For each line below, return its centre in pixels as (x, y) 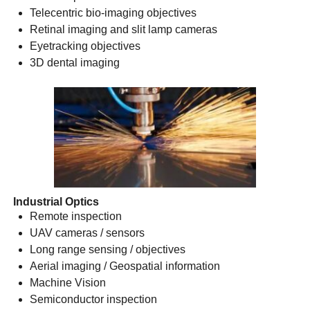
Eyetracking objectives (85, 46)
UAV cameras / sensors (87, 232)
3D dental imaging (74, 63)
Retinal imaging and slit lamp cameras (123, 30)
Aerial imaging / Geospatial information (125, 266)
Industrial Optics (56, 201)
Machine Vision (67, 282)
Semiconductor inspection (93, 299)
